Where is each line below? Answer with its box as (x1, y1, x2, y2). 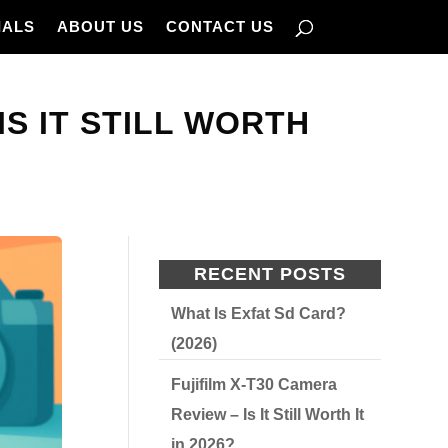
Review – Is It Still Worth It (171, 406, 365, 423)
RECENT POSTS (194, 264, 347, 284)
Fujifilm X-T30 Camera (171, 376, 338, 393)
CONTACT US (165, 18, 274, 35)
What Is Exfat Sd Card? (171, 305, 347, 322)
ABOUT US (56, 18, 144, 35)
